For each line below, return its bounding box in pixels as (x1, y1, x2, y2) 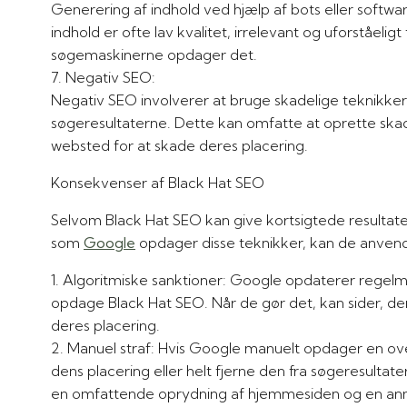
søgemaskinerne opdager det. (51, 45, 257, 64)
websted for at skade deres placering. (51, 135, 308, 154)
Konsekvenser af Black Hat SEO (51, 173, 264, 192)
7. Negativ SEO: (65, 67, 155, 86)
